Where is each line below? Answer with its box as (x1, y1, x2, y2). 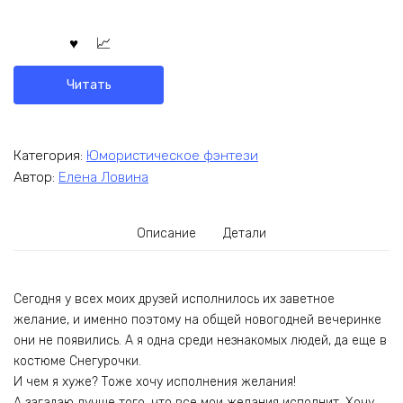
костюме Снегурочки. (13, 353, 141, 369)
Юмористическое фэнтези (86, 147, 258, 164)
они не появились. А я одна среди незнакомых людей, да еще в (13, 332, 387, 348)
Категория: (13, 147, 86, 164)
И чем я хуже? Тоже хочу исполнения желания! (13, 373, 296, 390)
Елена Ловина (58, 169, 148, 186)
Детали (222, 226, 266, 242)
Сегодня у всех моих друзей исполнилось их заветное (13, 291, 335, 307)
